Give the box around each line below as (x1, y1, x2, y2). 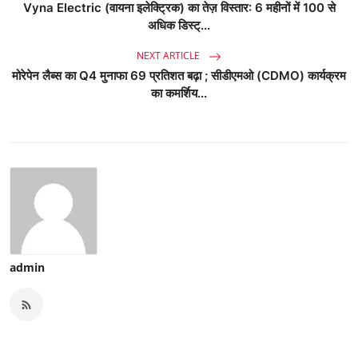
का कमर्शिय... (151, 86, 207, 101)
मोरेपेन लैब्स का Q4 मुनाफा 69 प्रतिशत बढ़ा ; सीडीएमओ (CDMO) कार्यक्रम (12, 68, 346, 83)
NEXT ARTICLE (137, 49, 202, 63)
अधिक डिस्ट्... (148, 18, 210, 33)
